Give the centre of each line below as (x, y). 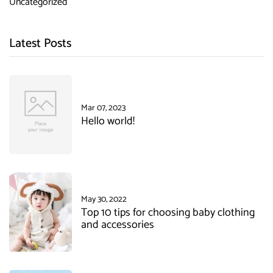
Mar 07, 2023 (103, 108)
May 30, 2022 (104, 199)
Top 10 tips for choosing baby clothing (168, 212)
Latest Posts (40, 44)
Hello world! (108, 121)
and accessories (118, 225)
